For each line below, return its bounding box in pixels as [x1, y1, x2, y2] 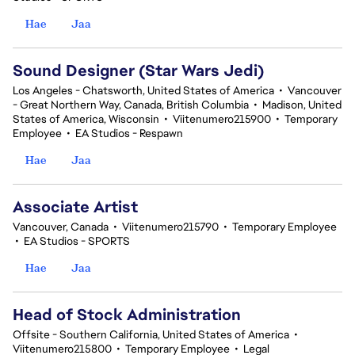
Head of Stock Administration [13, 304, 241, 325]
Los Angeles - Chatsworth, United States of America [13, 83, 274, 97]
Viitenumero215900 [173, 112, 271, 126]
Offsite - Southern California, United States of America [13, 327, 289, 342]
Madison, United [262, 97, 342, 112]
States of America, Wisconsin [13, 112, 159, 126]
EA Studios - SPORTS [24, 234, 130, 248]
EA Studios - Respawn [75, 126, 183, 140]
